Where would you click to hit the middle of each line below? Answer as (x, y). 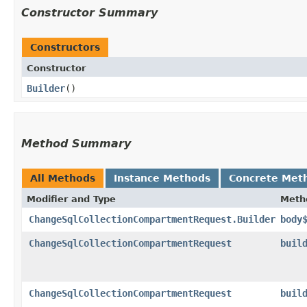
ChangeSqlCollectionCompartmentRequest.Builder (152, 219)
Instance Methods (162, 178)
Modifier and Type (71, 199)
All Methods (63, 178)
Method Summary (76, 143)
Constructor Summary (89, 12)
